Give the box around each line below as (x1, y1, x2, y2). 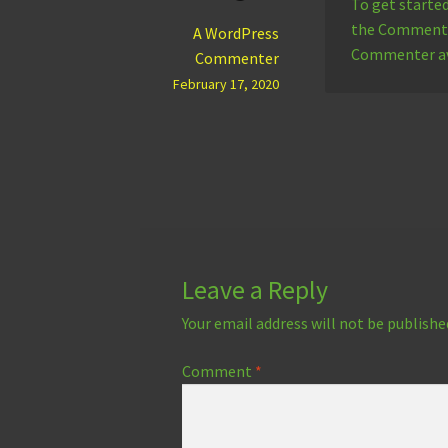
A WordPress (192, 23, 279, 44)
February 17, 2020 (172, 75, 279, 94)
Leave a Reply (181, 274, 328, 307)
